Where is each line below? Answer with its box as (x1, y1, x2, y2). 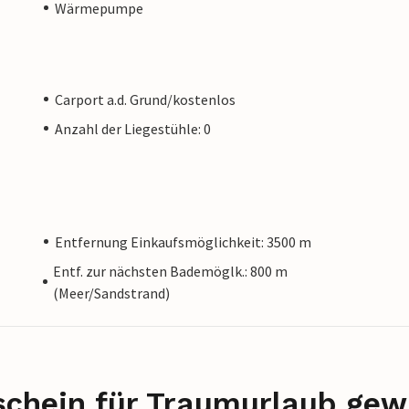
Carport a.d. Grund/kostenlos (55, 89, 236, 109)
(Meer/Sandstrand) (53, 283, 171, 302)
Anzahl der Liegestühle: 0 (55, 119, 211, 138)
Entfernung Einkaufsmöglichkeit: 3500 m (55, 232, 311, 251)
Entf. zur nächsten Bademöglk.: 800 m (53, 261, 288, 280)
